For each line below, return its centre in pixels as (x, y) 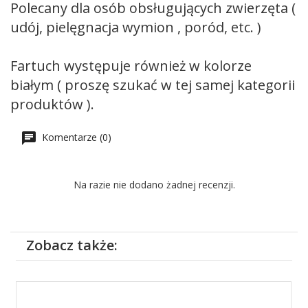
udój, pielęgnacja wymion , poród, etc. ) (136, 27)
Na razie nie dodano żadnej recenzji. (154, 185)
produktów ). (52, 104)
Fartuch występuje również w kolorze (131, 66)
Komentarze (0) (75, 137)
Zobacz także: (72, 245)
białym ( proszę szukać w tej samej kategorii (153, 85)
